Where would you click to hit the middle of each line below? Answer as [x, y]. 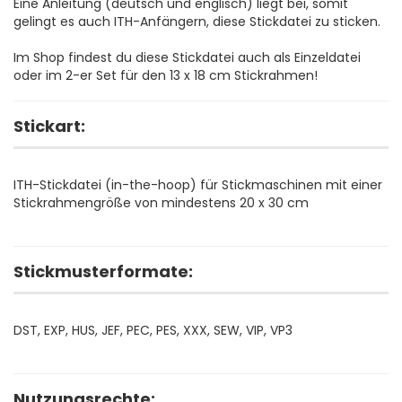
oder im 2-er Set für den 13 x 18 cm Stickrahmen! [166, 76]
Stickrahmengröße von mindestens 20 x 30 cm [161, 203]
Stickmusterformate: [103, 272]
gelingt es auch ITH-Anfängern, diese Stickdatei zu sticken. [197, 22]
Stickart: [49, 127]
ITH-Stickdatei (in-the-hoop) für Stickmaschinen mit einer [198, 185]
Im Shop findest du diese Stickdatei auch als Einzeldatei [187, 58]
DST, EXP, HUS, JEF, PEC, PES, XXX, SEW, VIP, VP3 [153, 331]
